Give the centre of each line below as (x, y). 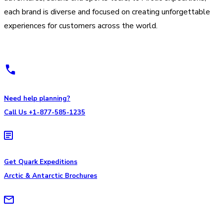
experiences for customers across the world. (81, 26)
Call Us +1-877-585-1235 (45, 112)
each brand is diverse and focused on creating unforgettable (107, 12)
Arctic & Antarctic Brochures (51, 176)
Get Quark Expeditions (41, 162)
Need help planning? (37, 98)
